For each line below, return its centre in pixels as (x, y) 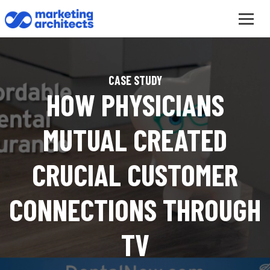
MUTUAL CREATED (135, 139)
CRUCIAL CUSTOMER (135, 174)
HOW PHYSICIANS (135, 104)
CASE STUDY (135, 80)
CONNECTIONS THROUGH (135, 209)
